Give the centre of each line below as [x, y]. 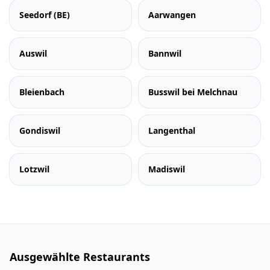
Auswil [33, 53]
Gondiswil [40, 130]
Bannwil [165, 53]
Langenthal [172, 130]
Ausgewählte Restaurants [80, 257]
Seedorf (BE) [45, 15]
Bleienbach [42, 92]
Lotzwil [34, 169]
